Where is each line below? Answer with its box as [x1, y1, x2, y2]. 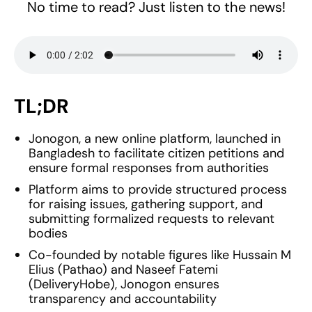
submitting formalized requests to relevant [29, 210, 274, 228]
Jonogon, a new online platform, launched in [29, 130, 281, 148]
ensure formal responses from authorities [29, 159, 269, 177]
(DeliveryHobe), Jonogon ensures [29, 276, 219, 293]
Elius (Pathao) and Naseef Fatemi [29, 261, 218, 279]
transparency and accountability [29, 290, 217, 308]
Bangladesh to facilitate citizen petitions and [29, 145, 284, 162]
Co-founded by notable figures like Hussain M [29, 247, 291, 264]
